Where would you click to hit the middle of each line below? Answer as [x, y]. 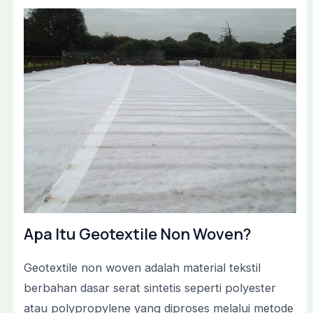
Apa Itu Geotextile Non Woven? [137, 234]
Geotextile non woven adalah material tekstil [142, 268]
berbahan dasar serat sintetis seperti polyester [150, 288]
